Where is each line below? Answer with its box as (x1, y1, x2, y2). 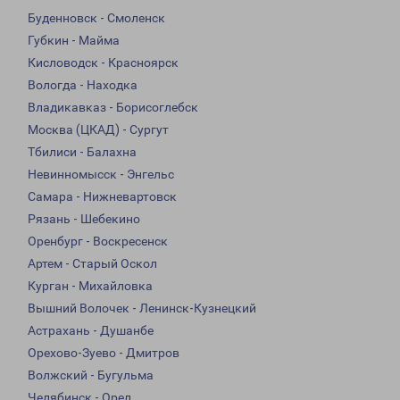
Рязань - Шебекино (28, 212, 140, 227)
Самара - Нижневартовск (28, 189, 177, 204)
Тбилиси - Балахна (28, 145, 137, 160)
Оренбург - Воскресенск (28, 234, 168, 249)
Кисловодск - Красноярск (28, 55, 179, 71)
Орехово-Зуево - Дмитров (28, 346, 179, 361)
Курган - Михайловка (28, 279, 153, 294)
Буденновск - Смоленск (28, 11, 165, 26)
